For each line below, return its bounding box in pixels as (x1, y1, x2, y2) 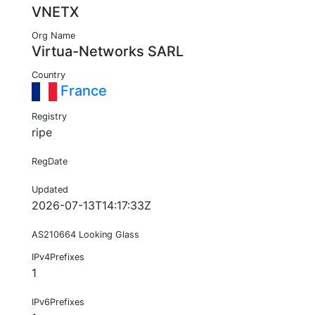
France (57, 82, 107, 100)
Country (32, 70, 65, 81)
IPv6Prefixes (32, 297, 84, 308)
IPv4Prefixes (32, 252, 84, 263)
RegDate (32, 156, 67, 167)
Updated (32, 184, 68, 195)
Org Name (32, 30, 75, 41)
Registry (32, 111, 67, 122)
